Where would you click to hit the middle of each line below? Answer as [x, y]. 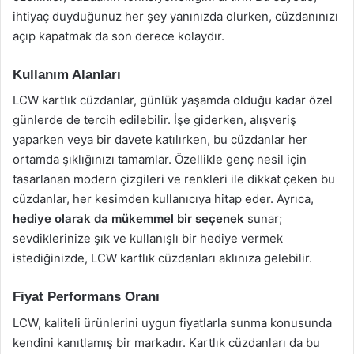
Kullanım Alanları [67, 74]
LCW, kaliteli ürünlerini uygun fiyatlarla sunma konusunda [172, 322]
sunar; [263, 218]
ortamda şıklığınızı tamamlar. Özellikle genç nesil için [160, 159]
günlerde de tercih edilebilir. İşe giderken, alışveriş [154, 120]
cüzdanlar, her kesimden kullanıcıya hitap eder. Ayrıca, [163, 199]
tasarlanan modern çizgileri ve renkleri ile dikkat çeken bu [174, 179]
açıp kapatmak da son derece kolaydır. [119, 36]
